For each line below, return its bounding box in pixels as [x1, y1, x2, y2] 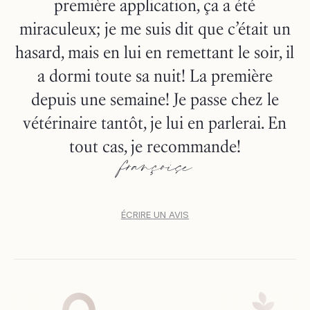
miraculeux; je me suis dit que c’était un [19, 17, 291, 39]
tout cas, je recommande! [69, 135, 241, 156]
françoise [119, 155, 191, 181]
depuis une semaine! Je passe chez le [30, 88, 279, 109]
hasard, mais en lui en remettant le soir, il [15, 41, 295, 62]
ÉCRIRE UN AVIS [120, 208, 189, 220]
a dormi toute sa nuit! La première [37, 64, 273, 86]
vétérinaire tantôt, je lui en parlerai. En [23, 111, 287, 133]
